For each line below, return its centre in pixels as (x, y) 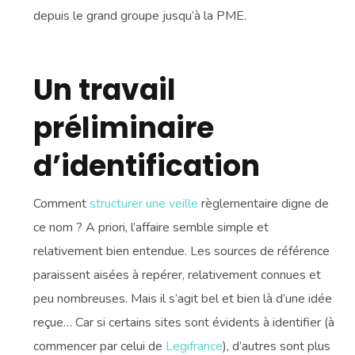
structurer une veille (144, 204)
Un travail (105, 90)
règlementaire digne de (264, 204)
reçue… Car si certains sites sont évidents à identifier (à (184, 323)
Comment (62, 204)
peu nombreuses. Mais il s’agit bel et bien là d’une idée (183, 299)
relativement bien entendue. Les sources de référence (182, 252)
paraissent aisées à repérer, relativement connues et (177, 275)
